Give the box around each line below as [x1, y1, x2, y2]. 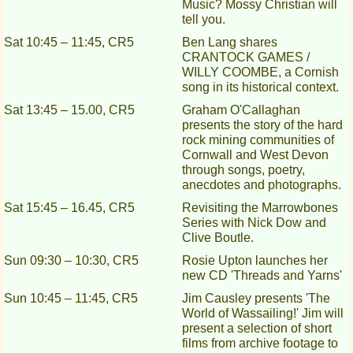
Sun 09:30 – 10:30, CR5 [4, 254, 139, 268]
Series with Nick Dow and [181, 216, 326, 230]
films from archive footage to [181, 336, 338, 351]
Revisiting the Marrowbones [181, 201, 338, 215]
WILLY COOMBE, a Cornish [181, 65, 339, 80]
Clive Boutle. [181, 231, 254, 245]
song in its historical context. [181, 80, 339, 95]
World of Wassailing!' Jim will [181, 307, 344, 321]
